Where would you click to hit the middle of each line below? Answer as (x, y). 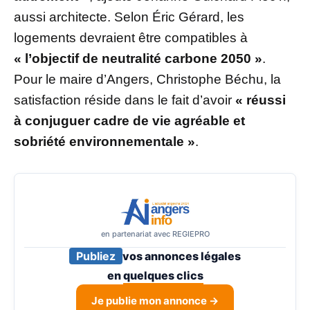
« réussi (261, 100)
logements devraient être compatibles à (131, 38)
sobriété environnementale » (104, 142)
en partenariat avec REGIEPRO (155, 234)
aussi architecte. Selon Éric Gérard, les (129, 17)
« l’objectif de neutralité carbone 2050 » (138, 59)
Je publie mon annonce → (155, 301)
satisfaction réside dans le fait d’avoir (125, 100)
